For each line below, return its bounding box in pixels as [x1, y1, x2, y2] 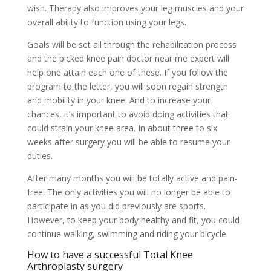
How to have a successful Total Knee [27, 248, 193, 261]
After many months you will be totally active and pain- [27, 172, 238, 184]
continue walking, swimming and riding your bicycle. [27, 228, 228, 240]
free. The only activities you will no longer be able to [27, 186, 230, 198]
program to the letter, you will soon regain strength [27, 80, 228, 92]
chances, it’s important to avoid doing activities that [27, 108, 229, 120]
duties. [27, 150, 53, 162]
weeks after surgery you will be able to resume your [27, 136, 230, 148]
